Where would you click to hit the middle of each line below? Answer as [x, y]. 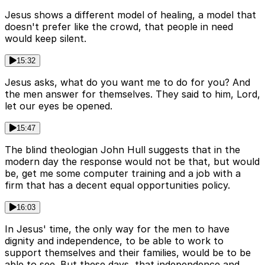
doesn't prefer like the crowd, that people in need [119, 27]
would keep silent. [46, 39]
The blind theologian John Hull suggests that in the [122, 150]
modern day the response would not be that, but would [132, 162]
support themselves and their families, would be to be [128, 253]
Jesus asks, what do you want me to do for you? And [127, 83]
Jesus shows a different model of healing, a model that [130, 15]
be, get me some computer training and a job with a [123, 174]
